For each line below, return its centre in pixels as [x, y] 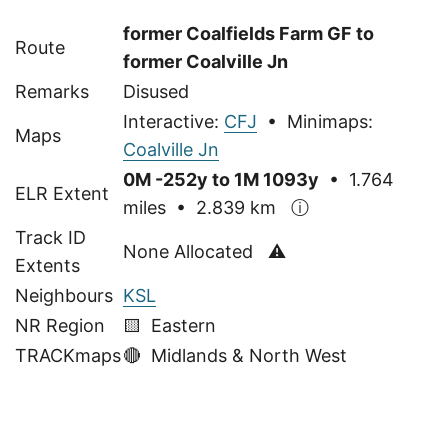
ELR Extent [62, 193]
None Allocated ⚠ [204, 251]
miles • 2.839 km [207, 207]
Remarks [52, 91]
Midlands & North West [249, 355]
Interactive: [173, 121]
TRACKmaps [68, 355]
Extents [47, 265]
